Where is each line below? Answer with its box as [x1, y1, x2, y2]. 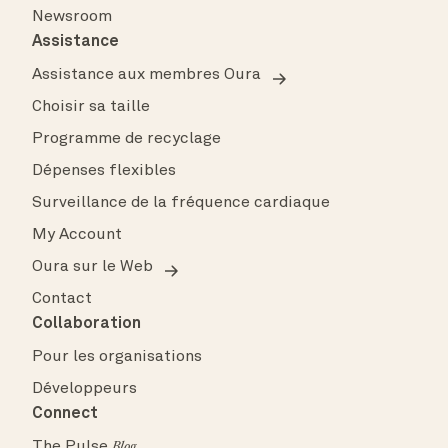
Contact [32, 291, 92, 308]
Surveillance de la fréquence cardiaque [32, 195, 330, 212]
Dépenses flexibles [32, 163, 176, 180]
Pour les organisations [32, 349, 202, 366]
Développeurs [32, 381, 137, 398]
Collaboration [32, 316, 141, 333]
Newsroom [32, 9, 112, 26]
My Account [32, 227, 122, 244]
